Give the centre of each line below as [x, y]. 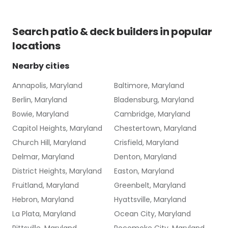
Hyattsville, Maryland [150, 199]
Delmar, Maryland [43, 157]
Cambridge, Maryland [152, 114]
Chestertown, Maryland [155, 128]
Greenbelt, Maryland [150, 185]
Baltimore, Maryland [149, 85]
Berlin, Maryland [40, 100]
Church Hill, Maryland [49, 142]
